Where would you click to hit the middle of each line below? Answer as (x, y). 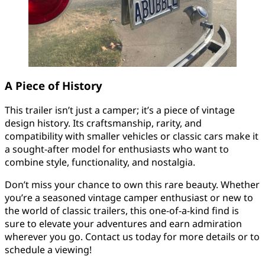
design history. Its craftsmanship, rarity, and (103, 123)
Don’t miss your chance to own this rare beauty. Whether (132, 185)
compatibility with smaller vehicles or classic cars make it (132, 136)
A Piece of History (54, 85)
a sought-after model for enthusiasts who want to (117, 149)
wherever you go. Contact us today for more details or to (132, 237)
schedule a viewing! (48, 250)
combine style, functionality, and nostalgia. (100, 162)
